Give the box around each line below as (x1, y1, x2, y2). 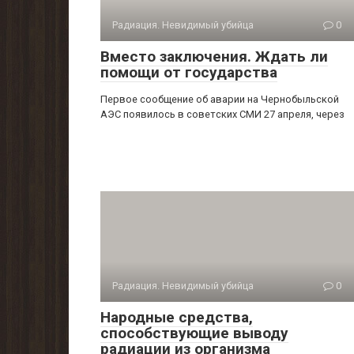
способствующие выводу (100, 324, 288, 342)
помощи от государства (100, 63, 277, 81)
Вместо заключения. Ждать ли (100, 47, 328, 66)
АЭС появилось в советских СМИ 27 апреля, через (100, 108, 345, 120)
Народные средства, (100, 308, 253, 326)
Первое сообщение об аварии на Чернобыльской (100, 93, 339, 105)
